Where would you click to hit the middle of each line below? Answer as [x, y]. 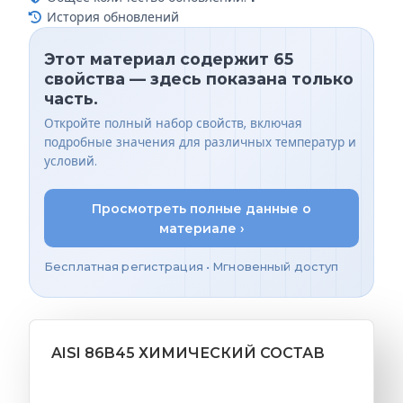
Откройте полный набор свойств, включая [173, 124]
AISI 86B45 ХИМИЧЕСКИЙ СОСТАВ [188, 353]
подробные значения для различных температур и [200, 143]
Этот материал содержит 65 [169, 58]
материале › [201, 228]
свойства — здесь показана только [199, 78]
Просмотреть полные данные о [201, 208]
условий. [71, 162]
